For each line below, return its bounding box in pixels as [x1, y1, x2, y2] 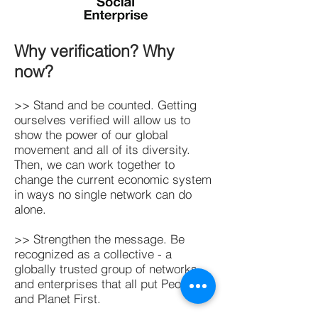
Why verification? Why [14, 40, 175, 61]
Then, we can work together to [14, 157, 175, 172]
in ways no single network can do [14, 187, 192, 202]
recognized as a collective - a [14, 246, 172, 261]
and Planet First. [14, 291, 101, 306]
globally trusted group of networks [14, 261, 197, 276]
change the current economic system [14, 172, 212, 187]
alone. [14, 202, 46, 216]
